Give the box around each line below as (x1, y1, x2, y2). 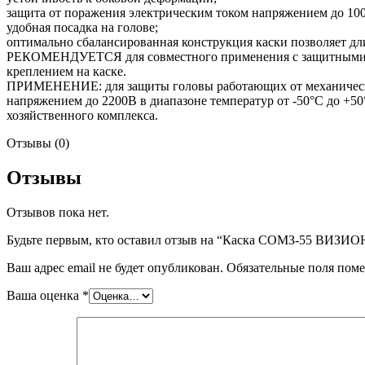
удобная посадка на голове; (7, 20, 158, 35)
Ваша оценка (7, 288, 82, 303)
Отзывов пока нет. (7, 205, 109, 220)
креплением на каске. (7, 64, 126, 79)
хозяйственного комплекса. (7, 108, 158, 123)
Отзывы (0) (7, 136, 69, 151)
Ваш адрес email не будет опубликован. (7, 261, 223, 275)
